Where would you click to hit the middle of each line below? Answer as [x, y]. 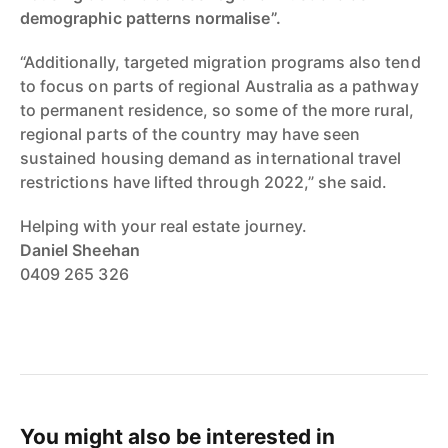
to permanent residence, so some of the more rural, [217, 109]
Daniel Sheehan [80, 249]
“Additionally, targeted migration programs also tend [220, 61]
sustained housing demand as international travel [211, 157]
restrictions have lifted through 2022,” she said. [204, 181]
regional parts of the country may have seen [190, 133]
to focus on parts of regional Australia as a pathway [219, 85]
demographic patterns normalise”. [150, 17]
